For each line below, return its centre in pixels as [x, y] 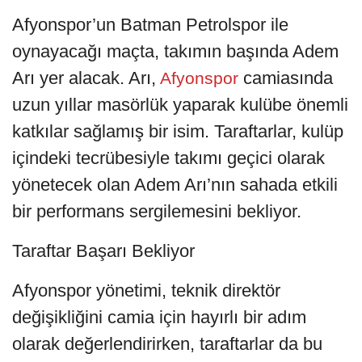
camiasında [288, 78]
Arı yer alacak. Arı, [84, 78]
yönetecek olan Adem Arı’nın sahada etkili [175, 185]
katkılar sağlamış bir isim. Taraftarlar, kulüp [178, 132]
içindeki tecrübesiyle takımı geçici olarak [168, 158]
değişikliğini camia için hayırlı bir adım [159, 318]
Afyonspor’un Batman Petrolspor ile [150, 25]
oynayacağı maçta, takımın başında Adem [175, 52]
